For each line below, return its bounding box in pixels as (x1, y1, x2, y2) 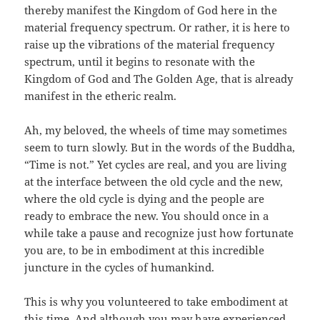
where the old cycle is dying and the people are (24, 191, 265, 206)
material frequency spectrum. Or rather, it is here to (24, 20, 291, 35)
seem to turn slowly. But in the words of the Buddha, (24, 140, 296, 155)
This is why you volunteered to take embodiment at (24, 294, 289, 309)
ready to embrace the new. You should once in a (24, 209, 269, 224)
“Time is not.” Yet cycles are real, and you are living (24, 157, 287, 172)
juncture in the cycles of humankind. (24, 260, 215, 275)
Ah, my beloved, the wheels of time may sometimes (24, 123, 288, 138)
